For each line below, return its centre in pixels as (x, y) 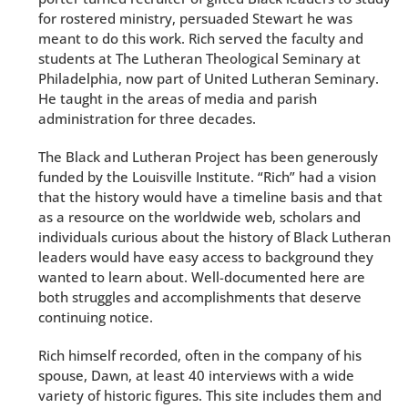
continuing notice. (96, 317)
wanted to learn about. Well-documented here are (202, 277)
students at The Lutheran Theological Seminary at (199, 58)
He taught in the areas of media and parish (178, 98)
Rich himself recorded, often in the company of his (200, 355)
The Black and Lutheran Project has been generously (208, 157)
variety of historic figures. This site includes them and (210, 395)
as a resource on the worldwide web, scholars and (199, 217)
